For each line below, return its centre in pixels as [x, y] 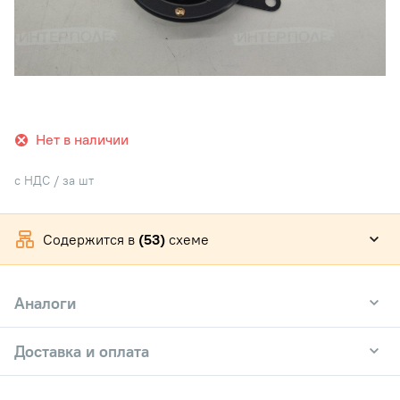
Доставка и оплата [82, 351]
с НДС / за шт [54, 180]
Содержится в [91, 239]
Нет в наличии [82, 139]
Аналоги [45, 303]
